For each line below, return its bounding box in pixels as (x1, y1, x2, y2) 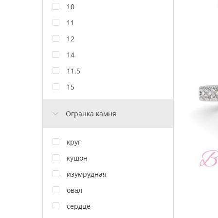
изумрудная (67, 169, 107, 179)
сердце (67, 201, 91, 211)
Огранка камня (66, 109, 116, 118)
